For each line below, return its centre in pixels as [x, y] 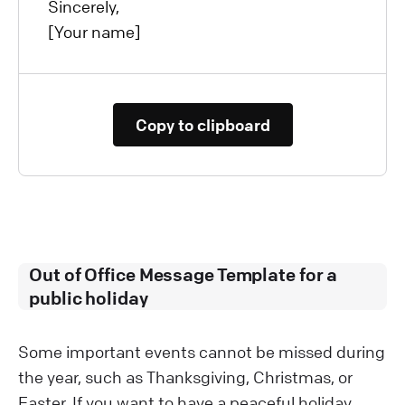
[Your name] [94, 31]
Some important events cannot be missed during [202, 351]
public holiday [89, 297]
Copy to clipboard [202, 124]
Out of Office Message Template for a [184, 274]
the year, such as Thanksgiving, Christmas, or [185, 377]
